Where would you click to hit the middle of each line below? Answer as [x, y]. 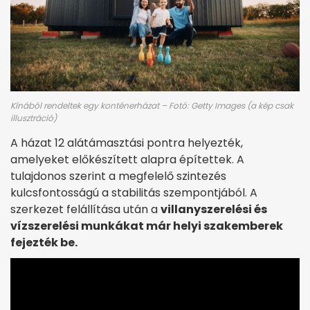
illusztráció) [34, 118]
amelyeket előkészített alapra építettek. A [127, 159]
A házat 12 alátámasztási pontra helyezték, [127, 143]
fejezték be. [44, 242]
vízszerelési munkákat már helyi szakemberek [147, 226]
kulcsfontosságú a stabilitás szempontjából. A [134, 192]
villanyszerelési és [214, 209]
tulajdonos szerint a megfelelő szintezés [118, 176]
